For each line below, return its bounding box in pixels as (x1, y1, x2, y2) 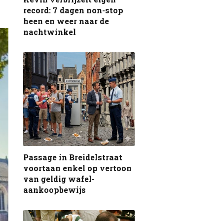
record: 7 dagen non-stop (23, 5, 123, 16)
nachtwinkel (23, 27, 76, 37)
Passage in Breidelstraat (23, 151, 122, 162)
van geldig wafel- (23, 173, 95, 184)
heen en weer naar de (23, 16, 109, 27)
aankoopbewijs (23, 184, 86, 195)
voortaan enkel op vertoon (23, 162, 132, 173)
